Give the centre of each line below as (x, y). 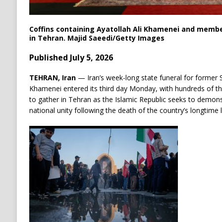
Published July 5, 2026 (71, 58)
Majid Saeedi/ (91, 38)
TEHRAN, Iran (52, 78)
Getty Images (140, 38)
